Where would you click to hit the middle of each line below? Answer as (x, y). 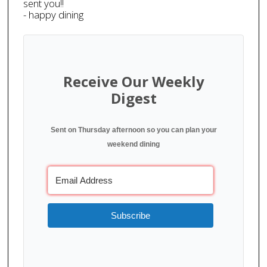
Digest (133, 98)
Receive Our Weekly (133, 82)
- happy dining (54, 15)
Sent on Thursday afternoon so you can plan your (133, 130)
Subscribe (131, 216)
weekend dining (133, 145)
